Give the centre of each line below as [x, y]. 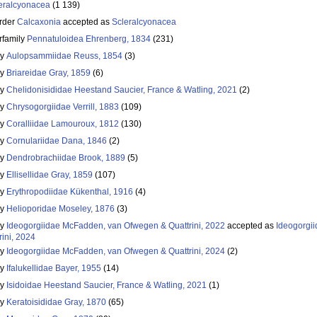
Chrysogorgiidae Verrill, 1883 [63, 107]
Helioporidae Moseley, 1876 [60, 209]
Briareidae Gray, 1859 [48, 73]
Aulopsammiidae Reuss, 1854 [64, 56]
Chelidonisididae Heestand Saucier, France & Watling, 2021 [122, 90]
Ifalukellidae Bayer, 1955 [54, 269]
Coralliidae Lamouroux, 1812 [63, 124]
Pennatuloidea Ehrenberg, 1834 [89, 39]
